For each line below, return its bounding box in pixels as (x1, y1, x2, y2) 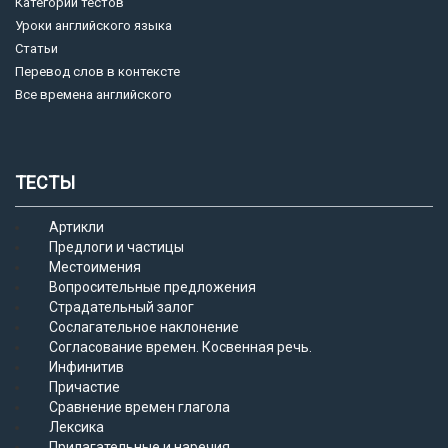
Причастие (49, 379, 120, 395)
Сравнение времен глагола (49, 399, 230, 415)
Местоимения (49, 259, 141, 275)
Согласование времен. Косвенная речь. (49, 339, 312, 355)
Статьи (15, 41, 58, 56)
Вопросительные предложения (49, 279, 256, 295)
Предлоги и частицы (49, 239, 184, 255)
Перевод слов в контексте (15, 64, 180, 79)
